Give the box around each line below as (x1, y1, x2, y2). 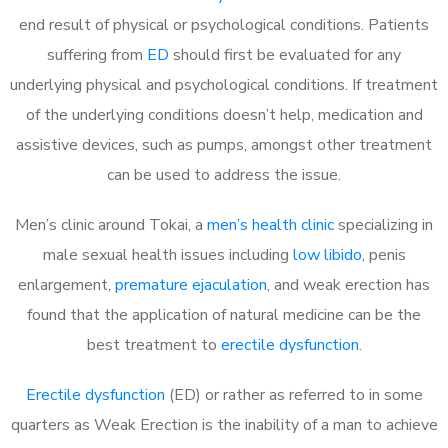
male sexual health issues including (42, 243, 293, 266)
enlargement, (18, 273, 115, 296)
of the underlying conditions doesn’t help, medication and (25, 103, 423, 126)
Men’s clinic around (15, 213, 145, 236)
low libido (292, 243, 362, 266)
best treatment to (86, 333, 221, 356)
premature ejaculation (115, 273, 267, 296)
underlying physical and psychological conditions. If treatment (10, 73, 438, 96)
